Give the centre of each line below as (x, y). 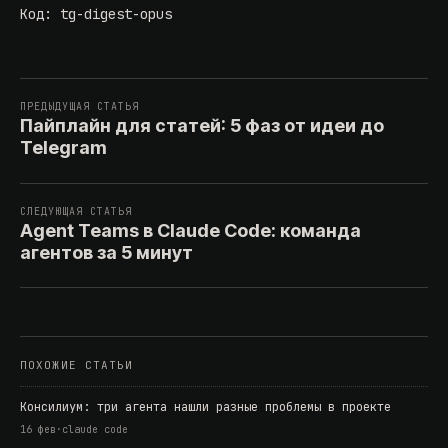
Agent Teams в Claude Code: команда (190, 231)
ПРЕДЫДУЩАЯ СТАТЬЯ (79, 107)
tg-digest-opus (116, 14)
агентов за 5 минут (106, 253)
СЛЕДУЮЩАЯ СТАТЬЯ (76, 212)
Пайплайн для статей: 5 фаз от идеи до (202, 126)
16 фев (38, 430)
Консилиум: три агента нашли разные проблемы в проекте (205, 407)
